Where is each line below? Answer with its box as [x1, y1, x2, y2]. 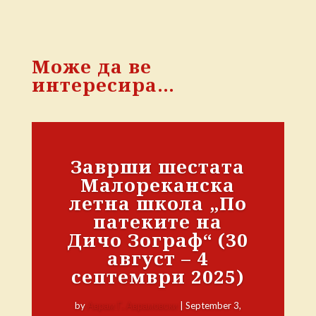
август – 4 [107, 245, 209, 272]
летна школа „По [68, 190, 247, 217]
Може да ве [31, 53, 152, 79]
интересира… [31, 71, 175, 97]
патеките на [93, 209, 223, 235]
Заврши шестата [71, 154, 245, 180]
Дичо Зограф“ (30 [67, 227, 249, 253]
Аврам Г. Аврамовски [87, 300, 178, 312]
